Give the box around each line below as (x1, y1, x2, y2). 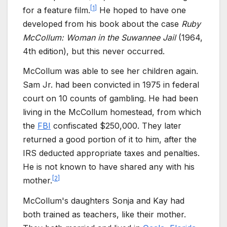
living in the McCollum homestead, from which (23, 107, 201, 118)
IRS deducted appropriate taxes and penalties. (23, 148, 200, 159)
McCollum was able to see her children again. (23, 66, 198, 77)
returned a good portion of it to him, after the (23, 134, 197, 145)
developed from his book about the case (23, 18, 181, 29)
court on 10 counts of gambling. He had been (23, 93, 198, 104)
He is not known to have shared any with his (23, 162, 195, 172)
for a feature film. (23, 5, 90, 15)
